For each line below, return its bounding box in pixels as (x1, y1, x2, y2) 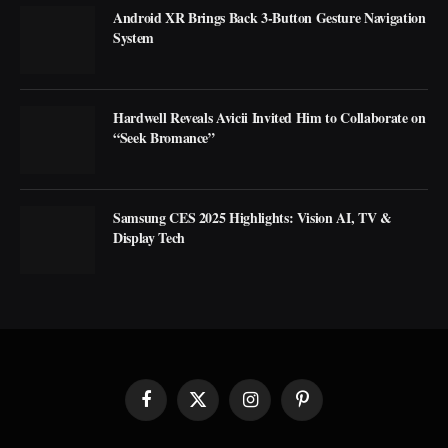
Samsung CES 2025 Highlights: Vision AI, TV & (113, 206, 392, 228)
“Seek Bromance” (113, 126, 215, 148)
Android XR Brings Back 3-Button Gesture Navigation (113, 6, 426, 28)
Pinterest (300, 399, 358, 416)
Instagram (248, 399, 310, 416)
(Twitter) (196, 418, 251, 435)
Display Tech (113, 226, 185, 248)
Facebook (144, 399, 206, 416)
